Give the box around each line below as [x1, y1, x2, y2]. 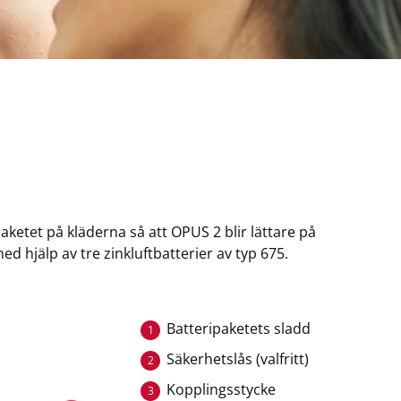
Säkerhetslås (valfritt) [166, 349, 310, 369]
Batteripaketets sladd [166, 319, 311, 338]
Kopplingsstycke [166, 380, 277, 399]
